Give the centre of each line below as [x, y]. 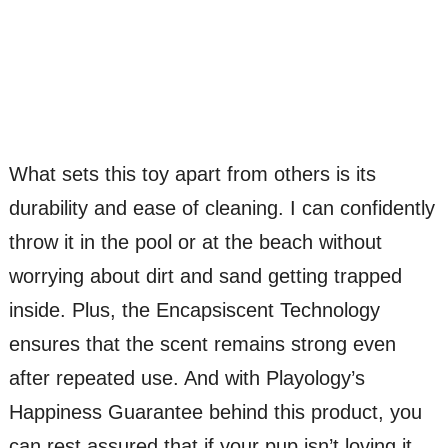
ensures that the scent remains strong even [202, 344]
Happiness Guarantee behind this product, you [215, 412]
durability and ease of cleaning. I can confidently [221, 208]
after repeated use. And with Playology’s [186, 378]
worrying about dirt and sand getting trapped [205, 276]
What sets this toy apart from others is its [192, 174]
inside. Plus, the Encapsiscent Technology [194, 310]
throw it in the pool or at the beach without [195, 242]
